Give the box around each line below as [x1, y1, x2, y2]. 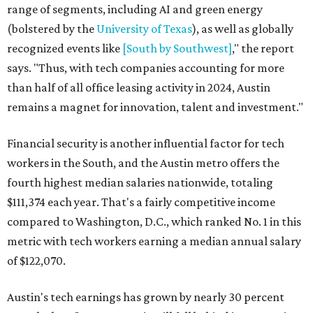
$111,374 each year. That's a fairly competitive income [7, 195, 275, 209]
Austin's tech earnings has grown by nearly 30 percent [7, 290, 284, 304]
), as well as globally [192, 22, 293, 36]
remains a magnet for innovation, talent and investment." [7, 100, 303, 114]
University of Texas [96, 22, 192, 36]
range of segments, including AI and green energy [7, 2, 263, 16]
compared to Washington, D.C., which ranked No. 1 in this [7, 214, 301, 228]
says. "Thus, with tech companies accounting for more [7, 61, 284, 75]
